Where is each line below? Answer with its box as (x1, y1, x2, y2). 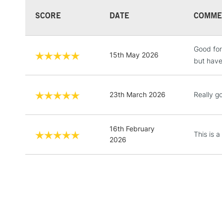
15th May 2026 (110, 50, 159, 59)
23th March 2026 (110, 90, 166, 99)
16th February (110, 124, 155, 133)
